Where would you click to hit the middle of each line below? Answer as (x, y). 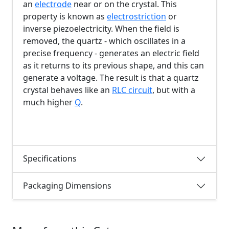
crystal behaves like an (67, 90)
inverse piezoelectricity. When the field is (101, 28)
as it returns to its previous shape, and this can (113, 65)
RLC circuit (132, 90)
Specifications (50, 159)
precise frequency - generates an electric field (111, 53)
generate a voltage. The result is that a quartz (111, 77)
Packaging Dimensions (67, 186)
